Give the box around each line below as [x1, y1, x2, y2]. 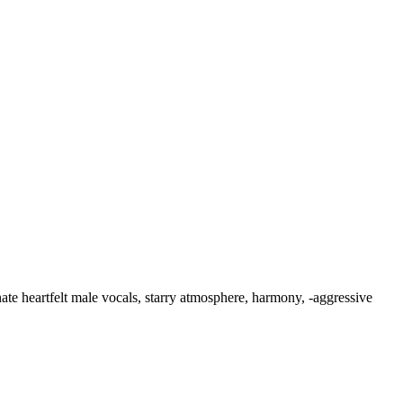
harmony [252, 290, 301, 306]
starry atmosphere [145, 290, 245, 306]
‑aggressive [309, 290, 372, 306]
